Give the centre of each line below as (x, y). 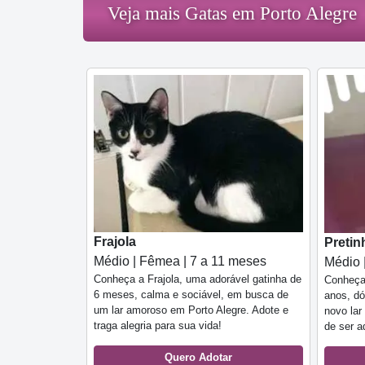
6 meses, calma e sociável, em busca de (191, 294)
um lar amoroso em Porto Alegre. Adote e (191, 310)
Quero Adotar (198, 357)
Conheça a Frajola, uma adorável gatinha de (198, 279)
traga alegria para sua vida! (158, 325)
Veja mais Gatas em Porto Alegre (232, 14)
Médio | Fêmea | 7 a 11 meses (180, 261)
